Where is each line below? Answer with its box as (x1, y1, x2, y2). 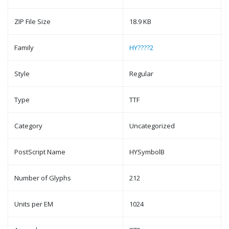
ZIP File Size (14, 17, 51, 26)
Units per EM (14, 199, 53, 209)
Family (14, 43, 34, 52)
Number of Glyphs (14, 173, 71, 182)
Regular (129, 69, 153, 78)
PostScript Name (14, 147, 65, 156)
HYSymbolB (129, 147, 165, 156)
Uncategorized (129, 121, 175, 130)
